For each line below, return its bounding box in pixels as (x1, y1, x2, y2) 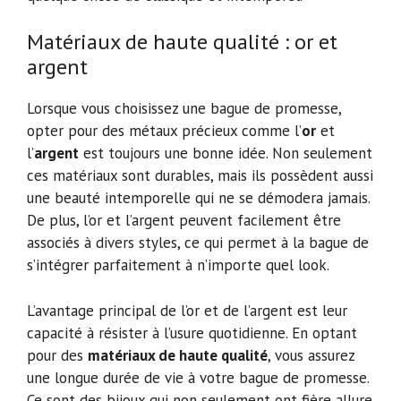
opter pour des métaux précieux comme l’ (27, 121, 302, 141)
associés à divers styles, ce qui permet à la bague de (27, 233, 369, 253)
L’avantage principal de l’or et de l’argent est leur (27, 300, 347, 320)
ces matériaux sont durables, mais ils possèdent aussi (27, 166, 373, 186)
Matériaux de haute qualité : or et (27, 28, 337, 56)
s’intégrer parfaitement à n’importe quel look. (27, 255, 329, 276)
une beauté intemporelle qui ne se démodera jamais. (27, 188, 370, 209)
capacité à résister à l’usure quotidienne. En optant (27, 322, 357, 343)
